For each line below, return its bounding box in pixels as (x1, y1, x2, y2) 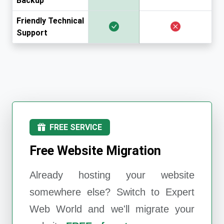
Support (16, 27, 47, 37)
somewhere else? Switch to (29, 186, 165, 197)
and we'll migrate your (82, 203, 195, 214)
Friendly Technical (16, 15, 84, 25)
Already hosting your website (29, 169, 194, 180)
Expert (165, 186, 194, 197)
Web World (29, 203, 82, 214)
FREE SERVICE (49, 122, 102, 132)
